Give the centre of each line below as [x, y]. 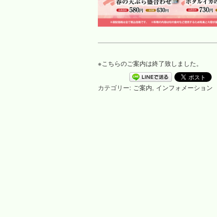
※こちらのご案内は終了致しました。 [150, 63]
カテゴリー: [116, 88]
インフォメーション [184, 88]
